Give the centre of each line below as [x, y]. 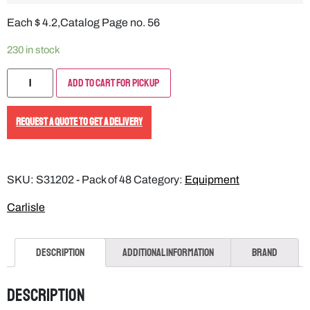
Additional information [168, 253]
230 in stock [34, 49]
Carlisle [26, 208]
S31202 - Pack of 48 [84, 180]
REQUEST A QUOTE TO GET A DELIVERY [79, 122]
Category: [159, 180]
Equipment [212, 180]
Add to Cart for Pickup [113, 83]
